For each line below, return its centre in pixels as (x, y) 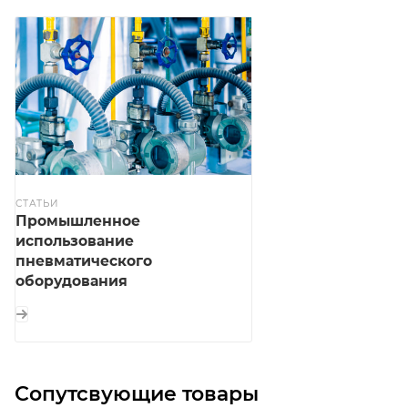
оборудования (71, 280)
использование (75, 240)
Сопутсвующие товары (137, 393)
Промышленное (78, 220)
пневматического (84, 260)
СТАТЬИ (37, 203)
